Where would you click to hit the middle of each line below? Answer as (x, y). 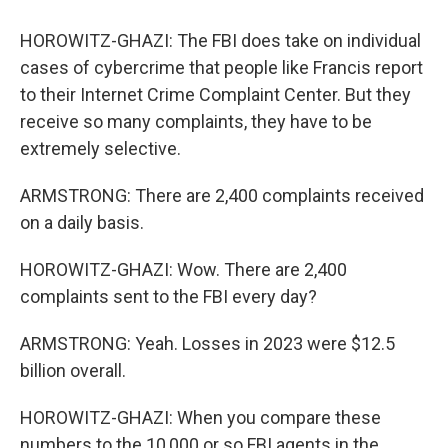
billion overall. (73, 370)
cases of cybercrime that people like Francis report (221, 67)
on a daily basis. (82, 222)
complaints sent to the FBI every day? (168, 296)
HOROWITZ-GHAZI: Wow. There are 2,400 (183, 269)
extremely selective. (100, 148)
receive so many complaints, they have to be (196, 121)
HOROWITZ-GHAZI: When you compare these (200, 417)
